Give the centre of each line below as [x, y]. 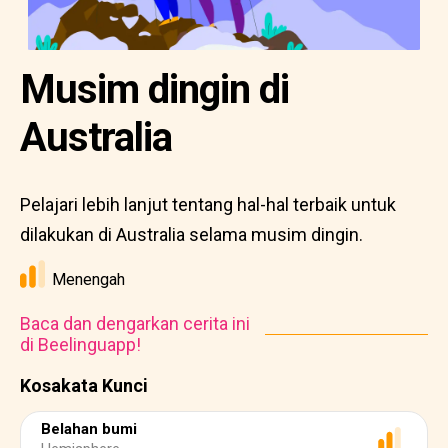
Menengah [88, 279]
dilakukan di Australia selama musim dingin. [191, 234]
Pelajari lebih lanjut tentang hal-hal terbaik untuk [208, 204]
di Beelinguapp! [80, 344]
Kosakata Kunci [84, 385]
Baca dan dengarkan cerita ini [135, 323]
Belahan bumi [89, 429]
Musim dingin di [154, 89]
